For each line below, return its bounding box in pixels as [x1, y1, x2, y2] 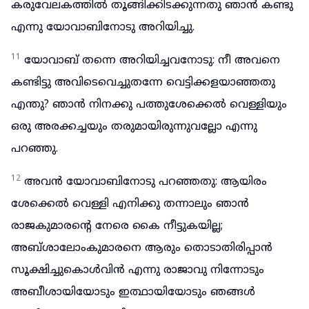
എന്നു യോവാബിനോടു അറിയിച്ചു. [11, 21, 195, 34]
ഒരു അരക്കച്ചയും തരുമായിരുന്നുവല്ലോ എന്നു [11, 120, 257, 134]
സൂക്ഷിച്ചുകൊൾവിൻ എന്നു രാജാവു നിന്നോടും [11, 263, 264, 277]
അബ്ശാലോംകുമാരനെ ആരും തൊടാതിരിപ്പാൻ [11, 241, 272, 255]
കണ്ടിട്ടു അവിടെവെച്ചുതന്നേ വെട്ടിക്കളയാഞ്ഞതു [11, 76, 275, 90]
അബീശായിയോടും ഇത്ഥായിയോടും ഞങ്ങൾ [11, 286, 255, 299]
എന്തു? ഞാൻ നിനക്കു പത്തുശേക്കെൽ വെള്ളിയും [11, 98, 287, 112]
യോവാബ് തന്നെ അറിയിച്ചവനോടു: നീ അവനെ [24, 54, 280, 68]
